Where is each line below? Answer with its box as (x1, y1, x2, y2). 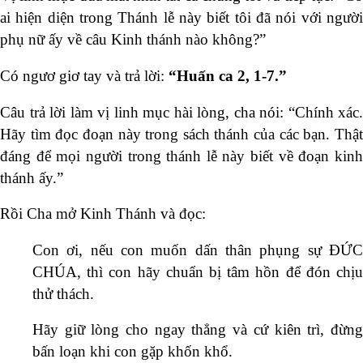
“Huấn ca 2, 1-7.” (169, 67, 287, 85)
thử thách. (32, 284, 94, 302)
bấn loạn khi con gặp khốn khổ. (32, 343, 233, 361)
